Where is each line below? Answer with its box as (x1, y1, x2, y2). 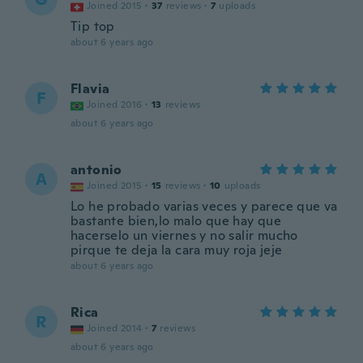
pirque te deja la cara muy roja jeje (70, 241, 283, 258)
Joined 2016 (87, 98, 143, 111)
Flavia (70, 80, 110, 97)
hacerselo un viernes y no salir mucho (70, 227, 298, 244)
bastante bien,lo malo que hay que (70, 212, 282, 229)
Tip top (70, 18, 115, 35)
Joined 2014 (87, 322, 143, 335)
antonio (70, 161, 122, 178)
